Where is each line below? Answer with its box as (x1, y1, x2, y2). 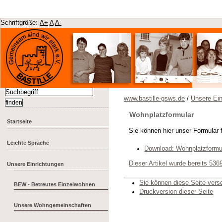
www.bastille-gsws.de (124, 95, 185, 102)
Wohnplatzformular (129, 111, 194, 119)
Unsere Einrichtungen (7, 161, 64, 167)
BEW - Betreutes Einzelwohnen (14, 181, 96, 188)
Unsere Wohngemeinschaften (14, 202, 92, 209)
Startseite (7, 118, 32, 125)
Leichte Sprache (7, 140, 50, 146)
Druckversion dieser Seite (139, 188, 214, 196)
